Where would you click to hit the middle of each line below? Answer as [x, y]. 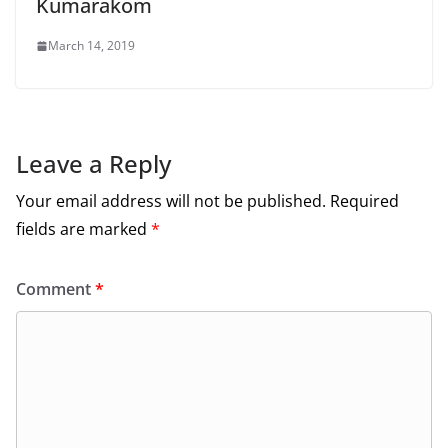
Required [364, 201]
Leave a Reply [93, 164]
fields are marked [83, 229]
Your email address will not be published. [171, 201]
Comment [55, 289]
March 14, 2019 [91, 46]
